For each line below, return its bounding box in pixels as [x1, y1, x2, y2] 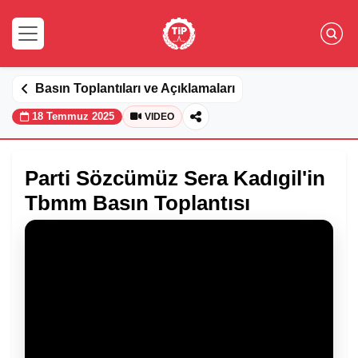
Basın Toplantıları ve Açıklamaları [34, 82, 235, 96]
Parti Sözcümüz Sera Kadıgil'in [25, 166, 325, 189]
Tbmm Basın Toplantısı [25, 191, 250, 214]
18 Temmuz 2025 [32, 110, 114, 123]
